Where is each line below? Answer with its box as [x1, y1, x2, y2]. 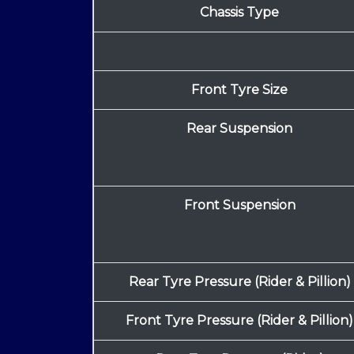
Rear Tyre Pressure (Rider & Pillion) [128, 274, 351, 290]
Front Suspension [183, 198, 296, 213]
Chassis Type [200, 5, 279, 21]
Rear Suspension [186, 121, 292, 137]
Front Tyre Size [191, 82, 288, 98]
